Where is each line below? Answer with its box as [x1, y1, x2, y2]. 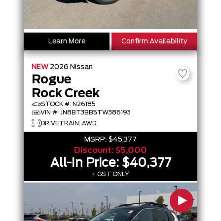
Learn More [48, 38, 85, 45]
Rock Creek [32, 88, 100, 100]
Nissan [70, 64, 93, 71]
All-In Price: [50, 157, 122, 169]
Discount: [74, 147, 115, 154]
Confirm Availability [121, 38, 187, 45]
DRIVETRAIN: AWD [41, 120, 96, 126]
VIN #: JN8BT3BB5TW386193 [40, 110, 131, 115]
